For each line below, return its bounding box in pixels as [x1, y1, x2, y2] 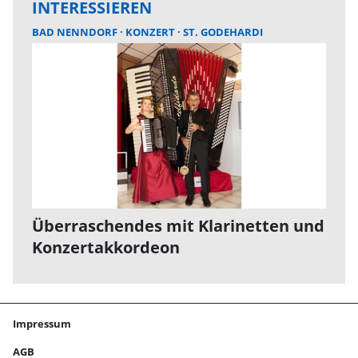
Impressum [13, 316, 71, 331]
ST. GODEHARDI [183, 25, 263, 39]
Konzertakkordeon [32, 237, 180, 258]
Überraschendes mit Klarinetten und [32, 215, 324, 237]
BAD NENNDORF [32, 25, 120, 39]
